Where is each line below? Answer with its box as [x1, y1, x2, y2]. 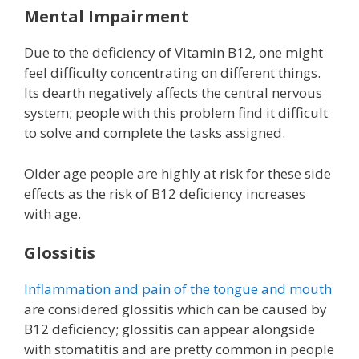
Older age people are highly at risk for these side [24, 163, 331, 183]
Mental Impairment [24, 6, 189, 28]
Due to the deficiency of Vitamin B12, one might [24, 43, 323, 63]
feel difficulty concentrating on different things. [24, 63, 321, 83]
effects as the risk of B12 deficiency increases [24, 184, 305, 203]
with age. [24, 204, 81, 223]
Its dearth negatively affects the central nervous [24, 83, 322, 103]
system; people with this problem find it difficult [24, 103, 328, 123]
